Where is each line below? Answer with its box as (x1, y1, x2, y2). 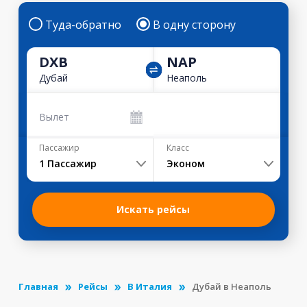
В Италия (127, 280, 172, 293)
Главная (18, 280, 58, 293)
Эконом (166, 157, 205, 170)
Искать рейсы (116, 203, 191, 216)
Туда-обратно (45, 17, 121, 32)
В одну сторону (152, 17, 236, 32)
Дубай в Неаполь (191, 280, 271, 293)
